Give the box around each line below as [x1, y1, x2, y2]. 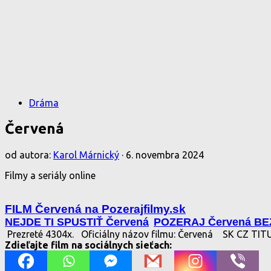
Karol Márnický [53, 149, 119, 160]
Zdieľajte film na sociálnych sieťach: [5, 239, 172, 250]
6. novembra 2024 [126, 149, 204, 160]
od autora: [5, 149, 53, 160]
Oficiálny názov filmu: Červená [76, 228, 215, 240]
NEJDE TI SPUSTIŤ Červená [5, 215, 149, 228]
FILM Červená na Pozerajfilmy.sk [5, 202, 186, 215]
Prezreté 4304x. [5, 228, 76, 240]
